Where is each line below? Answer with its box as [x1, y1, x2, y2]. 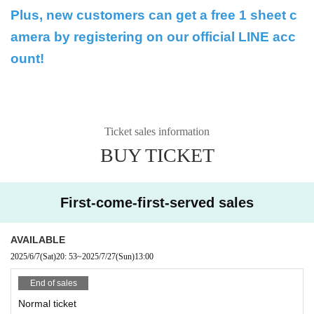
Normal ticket [18, 297, 76, 309]
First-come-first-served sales [60, 194, 254, 210]
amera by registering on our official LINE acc [11, 29, 296, 44]
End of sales [29, 278, 77, 288]
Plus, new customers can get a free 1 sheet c [11, 7, 297, 22]
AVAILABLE [11, 233, 65, 245]
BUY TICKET [100, 144, 214, 166]
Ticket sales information [104, 125, 210, 137]
